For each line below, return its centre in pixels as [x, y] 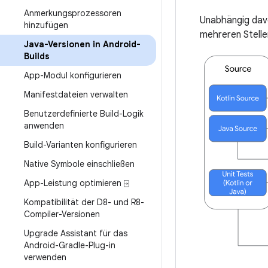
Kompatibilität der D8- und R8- [84, 202]
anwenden [44, 126]
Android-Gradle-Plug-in [70, 245]
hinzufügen [46, 25]
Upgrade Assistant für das [76, 233]
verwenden [45, 257]
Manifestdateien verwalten [76, 95]
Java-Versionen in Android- [82, 44]
